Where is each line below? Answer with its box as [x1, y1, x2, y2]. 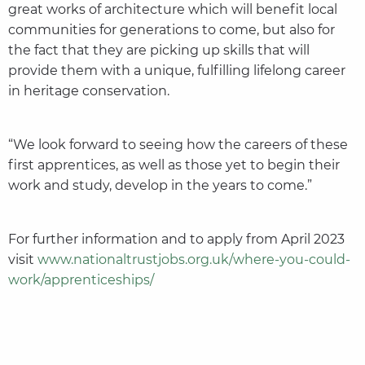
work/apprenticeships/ [7, 272, 154, 288]
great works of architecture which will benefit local [7, 2, 337, 18]
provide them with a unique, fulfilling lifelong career [7, 63, 345, 79]
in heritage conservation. [7, 83, 169, 99]
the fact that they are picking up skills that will [7, 42, 310, 59]
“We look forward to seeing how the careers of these [7, 137, 348, 153]
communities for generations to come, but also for [7, 22, 335, 38]
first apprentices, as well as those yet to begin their [7, 157, 340, 174]
